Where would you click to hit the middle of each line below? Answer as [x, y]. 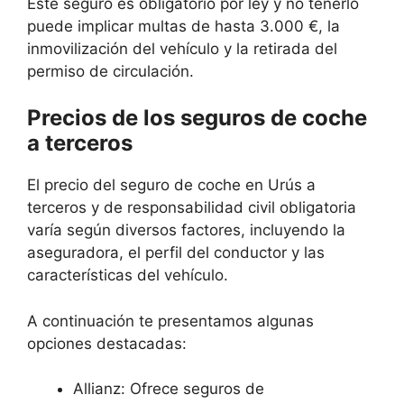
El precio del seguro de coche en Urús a [171, 185]
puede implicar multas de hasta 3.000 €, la [184, 26]
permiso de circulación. [110, 71]
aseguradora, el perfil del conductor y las [176, 253]
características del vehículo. [128, 275]
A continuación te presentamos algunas [170, 321]
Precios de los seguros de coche [197, 118]
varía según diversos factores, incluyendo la [186, 230]
